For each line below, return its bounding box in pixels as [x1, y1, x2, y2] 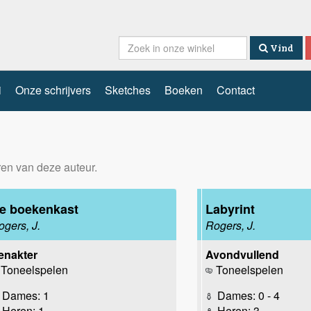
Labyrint [205, 199, 255, 218]
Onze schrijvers [15, 81, 91, 98]
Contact [217, 81, 255, 98]
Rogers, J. [205, 217, 256, 233]
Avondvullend [205, 246, 280, 262]
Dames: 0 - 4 [214, 287, 280, 303]
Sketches [105, 81, 151, 98]
